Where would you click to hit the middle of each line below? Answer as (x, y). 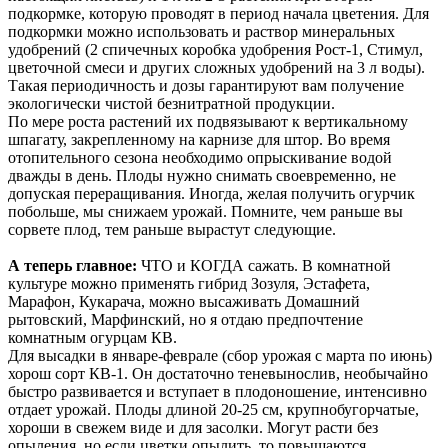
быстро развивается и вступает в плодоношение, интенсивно (217, 392)
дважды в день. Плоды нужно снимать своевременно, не (202, 176)
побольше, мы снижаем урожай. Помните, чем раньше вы (205, 212)
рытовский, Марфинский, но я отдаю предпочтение (185, 320)
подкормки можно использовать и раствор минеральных (201, 32)
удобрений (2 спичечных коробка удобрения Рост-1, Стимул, (215, 50)
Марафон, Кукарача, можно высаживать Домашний (184, 302)
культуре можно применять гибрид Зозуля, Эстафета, (189, 284)
